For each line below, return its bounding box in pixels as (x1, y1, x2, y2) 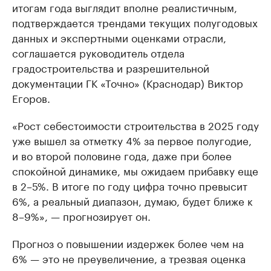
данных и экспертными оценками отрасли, (12, 29, 226, 45)
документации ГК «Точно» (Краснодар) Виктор (12, 74, 243, 91)
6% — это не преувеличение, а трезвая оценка (12, 250, 246, 266)
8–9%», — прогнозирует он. (12, 207, 151, 224)
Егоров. (12, 90, 50, 106)
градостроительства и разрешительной (12, 59, 209, 76)
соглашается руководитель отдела (12, 44, 184, 60)
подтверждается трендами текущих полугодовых (12, 14, 258, 30)
